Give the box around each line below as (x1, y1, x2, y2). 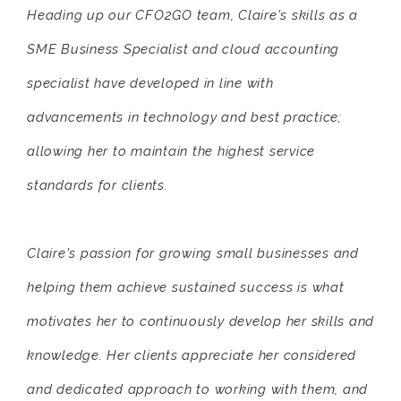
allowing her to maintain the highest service (27, 143, 315, 160)
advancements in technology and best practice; (27, 109, 342, 126)
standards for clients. (27, 177, 168, 194)
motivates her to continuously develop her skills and (27, 313, 374, 330)
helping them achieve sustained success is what (27, 279, 345, 296)
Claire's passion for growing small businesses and (27, 245, 359, 262)
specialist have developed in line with (27, 75, 274, 92)
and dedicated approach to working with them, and (27, 381, 368, 398)
